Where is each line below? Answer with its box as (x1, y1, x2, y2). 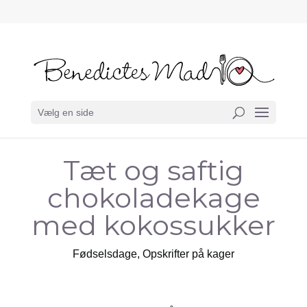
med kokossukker (32, 208, 275, 242)
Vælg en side (37, 107, 94, 119)
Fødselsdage (73, 248, 137, 260)
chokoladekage (47, 181, 260, 214)
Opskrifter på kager (143, 248, 234, 260)
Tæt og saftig (63, 153, 244, 187)
